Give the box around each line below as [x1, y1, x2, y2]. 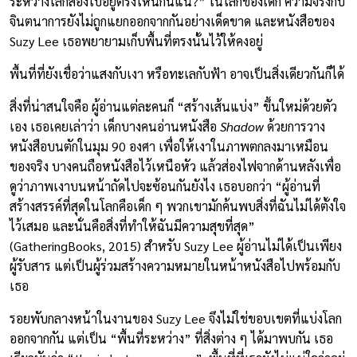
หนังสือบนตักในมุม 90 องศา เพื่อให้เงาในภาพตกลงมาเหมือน [10, 137, 328, 155]
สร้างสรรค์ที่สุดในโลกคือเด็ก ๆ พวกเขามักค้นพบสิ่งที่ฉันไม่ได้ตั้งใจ [10, 197, 346, 214]
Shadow [220, 117, 264, 135]
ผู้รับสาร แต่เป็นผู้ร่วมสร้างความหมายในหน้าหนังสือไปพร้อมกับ [10, 257, 340, 274]
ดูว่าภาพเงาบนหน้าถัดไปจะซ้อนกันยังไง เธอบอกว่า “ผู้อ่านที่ [10, 177, 320, 194]
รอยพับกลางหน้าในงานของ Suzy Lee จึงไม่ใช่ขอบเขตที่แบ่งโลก [10, 309, 342, 327]
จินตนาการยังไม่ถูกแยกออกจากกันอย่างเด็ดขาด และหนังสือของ [10, 12, 335, 29]
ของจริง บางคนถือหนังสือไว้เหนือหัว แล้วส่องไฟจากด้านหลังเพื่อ [10, 157, 341, 175]
